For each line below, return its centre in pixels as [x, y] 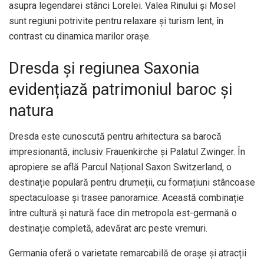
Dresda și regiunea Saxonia [104, 68]
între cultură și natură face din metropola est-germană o [123, 213]
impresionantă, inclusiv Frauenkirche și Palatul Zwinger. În [127, 152]
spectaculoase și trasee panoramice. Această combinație [126, 198]
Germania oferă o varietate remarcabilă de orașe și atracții [128, 253]
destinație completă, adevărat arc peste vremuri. [108, 229]
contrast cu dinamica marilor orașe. [80, 36]
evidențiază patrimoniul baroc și [121, 89]
